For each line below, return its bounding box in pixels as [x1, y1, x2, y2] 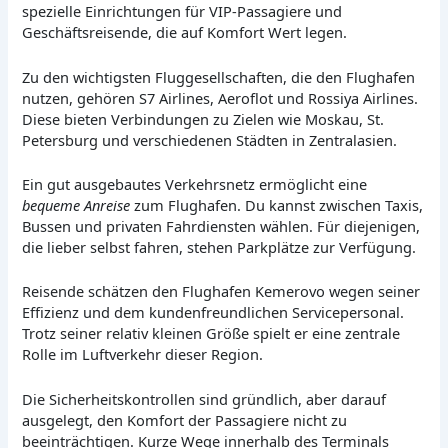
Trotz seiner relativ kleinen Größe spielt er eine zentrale [22, 323, 401, 344]
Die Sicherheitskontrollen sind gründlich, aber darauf [22, 388, 387, 409]
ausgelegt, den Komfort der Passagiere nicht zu [22, 409, 348, 430]
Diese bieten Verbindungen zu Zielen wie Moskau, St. [22, 108, 385, 129]
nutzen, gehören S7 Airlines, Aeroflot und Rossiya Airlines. [22, 87, 419, 108]
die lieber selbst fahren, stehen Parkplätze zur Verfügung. [22, 237, 417, 258]
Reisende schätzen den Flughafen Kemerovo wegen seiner [22, 281, 421, 302]
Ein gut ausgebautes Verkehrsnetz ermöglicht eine [22, 174, 368, 195]
